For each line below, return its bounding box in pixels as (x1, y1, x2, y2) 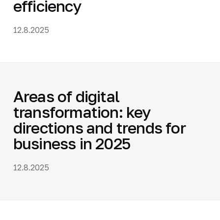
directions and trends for (13, 118, 186, 137)
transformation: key (13, 102, 151, 121)
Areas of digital (13, 86, 120, 106)
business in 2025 (13, 134, 131, 153)
